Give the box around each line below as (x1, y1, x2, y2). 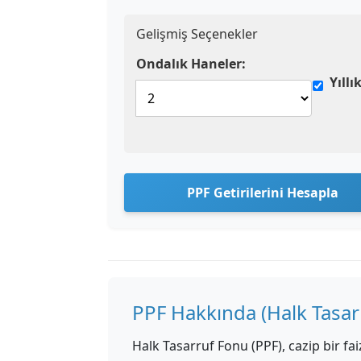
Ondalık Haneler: (136, 55, 246, 73)
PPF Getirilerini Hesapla (187, 184, 338, 201)
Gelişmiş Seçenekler (136, 25, 258, 43)
